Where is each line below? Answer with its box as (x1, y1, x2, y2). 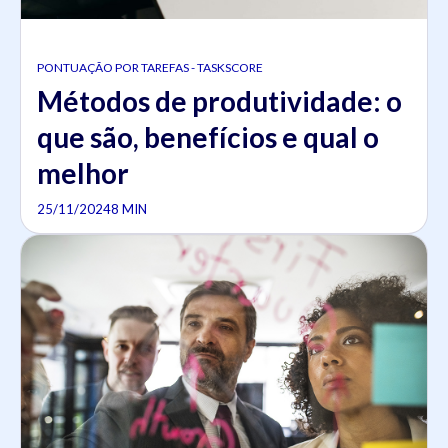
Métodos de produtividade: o (37, 83, 402, 118)
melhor (37, 155, 129, 190)
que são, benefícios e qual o (37, 119, 379, 154)
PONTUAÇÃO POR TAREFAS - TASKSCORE (37, 59, 263, 75)
